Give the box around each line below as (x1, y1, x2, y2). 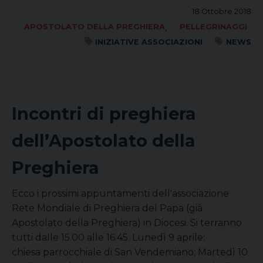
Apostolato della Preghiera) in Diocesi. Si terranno (12, 217, 242, 228)
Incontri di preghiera (12, 103, 196, 124)
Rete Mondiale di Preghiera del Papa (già (12, 203, 203, 214)
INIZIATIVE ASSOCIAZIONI (95, 38, 203, 46)
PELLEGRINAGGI (179, 22, 247, 31)
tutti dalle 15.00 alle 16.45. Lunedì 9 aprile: (12, 232, 224, 243)
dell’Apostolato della (12, 130, 195, 151)
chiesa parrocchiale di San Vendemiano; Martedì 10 (12, 247, 248, 258)
